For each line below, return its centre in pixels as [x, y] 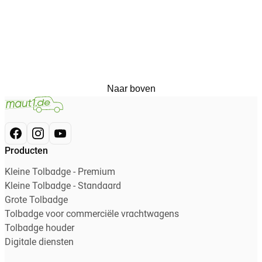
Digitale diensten [39, 243]
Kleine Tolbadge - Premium [60, 173]
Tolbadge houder [39, 229]
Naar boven [131, 89]
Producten [26, 152]
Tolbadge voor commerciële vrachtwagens [92, 215]
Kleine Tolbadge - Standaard [63, 187]
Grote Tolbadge [36, 201]
